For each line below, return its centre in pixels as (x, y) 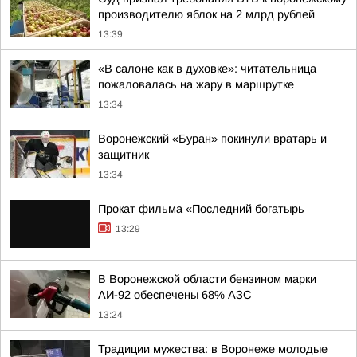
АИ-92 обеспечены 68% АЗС (175, 295)
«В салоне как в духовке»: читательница (207, 69)
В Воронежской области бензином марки (207, 279)
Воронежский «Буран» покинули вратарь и (212, 139)
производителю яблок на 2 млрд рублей (206, 14)
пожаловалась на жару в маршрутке (196, 84)
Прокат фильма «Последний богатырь (201, 209)
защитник (124, 155)
